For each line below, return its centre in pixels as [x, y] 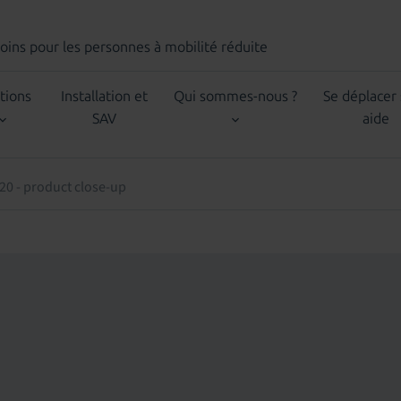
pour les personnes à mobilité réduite [149, 47]
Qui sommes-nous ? [236, 96]
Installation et [105, 96]
